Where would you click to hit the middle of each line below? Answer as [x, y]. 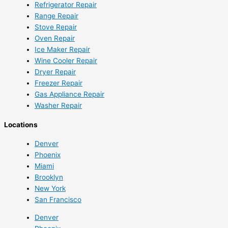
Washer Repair [58, 106]
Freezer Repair [59, 83]
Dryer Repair [55, 72]
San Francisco [58, 199]
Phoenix [48, 154]
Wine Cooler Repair [66, 61]
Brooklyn [49, 177]
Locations [21, 124]
